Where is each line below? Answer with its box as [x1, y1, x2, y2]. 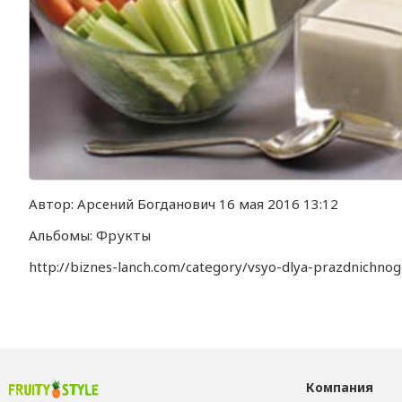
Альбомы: [29, 226, 97, 245]
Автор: [29, 195, 78, 214]
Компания [305, 379, 373, 397]
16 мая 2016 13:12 [215, 195, 339, 214]
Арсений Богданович [77, 195, 216, 214]
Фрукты [96, 226, 152, 245]
